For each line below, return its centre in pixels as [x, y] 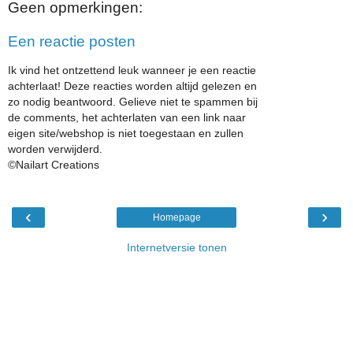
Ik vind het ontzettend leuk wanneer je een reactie [132, 70]
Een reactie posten [72, 42]
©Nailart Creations [54, 164]
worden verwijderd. [55, 149]
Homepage [176, 218]
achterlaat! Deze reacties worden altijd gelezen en [132, 85]
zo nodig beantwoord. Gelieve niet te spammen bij [133, 101]
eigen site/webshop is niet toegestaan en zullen [126, 133]
